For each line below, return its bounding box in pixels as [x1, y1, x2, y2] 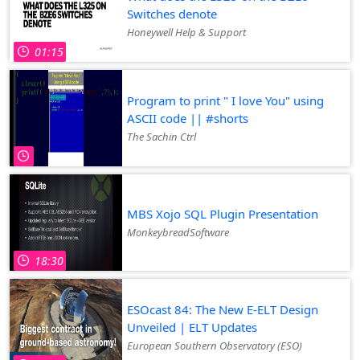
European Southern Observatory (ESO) [127, 337, 302, 353]
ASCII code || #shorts [127, 109, 248, 126]
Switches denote [127, 5, 217, 22]
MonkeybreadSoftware [127, 224, 229, 239]
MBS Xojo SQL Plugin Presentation [127, 205, 318, 222]
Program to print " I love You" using [127, 92, 324, 108]
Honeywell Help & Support [127, 24, 246, 39]
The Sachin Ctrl [127, 129, 196, 144]
